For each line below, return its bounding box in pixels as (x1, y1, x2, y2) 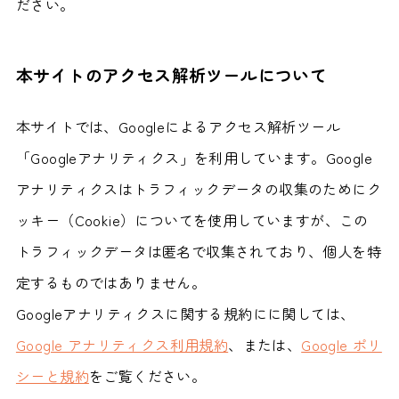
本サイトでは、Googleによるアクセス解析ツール (15, 116, 340, 138)
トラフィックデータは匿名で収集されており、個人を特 (15, 240, 381, 263)
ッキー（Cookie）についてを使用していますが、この (15, 209, 369, 232)
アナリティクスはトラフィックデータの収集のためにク (15, 178, 381, 200)
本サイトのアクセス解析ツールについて (15, 62, 328, 87)
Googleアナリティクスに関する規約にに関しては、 (15, 303, 355, 325)
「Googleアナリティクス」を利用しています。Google (15, 147, 373, 169)
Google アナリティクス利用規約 (15, 334, 229, 356)
